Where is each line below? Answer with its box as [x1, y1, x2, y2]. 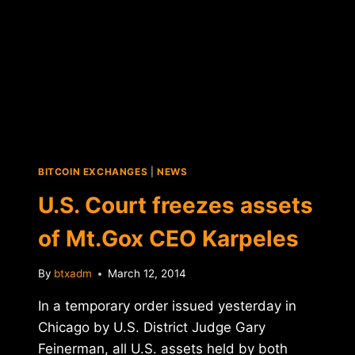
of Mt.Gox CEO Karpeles [38, 224, 299, 252]
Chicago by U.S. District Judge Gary [38, 319, 265, 336]
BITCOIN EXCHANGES [38, 165, 148, 177]
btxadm [54, 267, 93, 281]
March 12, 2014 [108, 267, 187, 281]
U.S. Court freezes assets [38, 191, 313, 219]
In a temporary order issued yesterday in [38, 298, 296, 315]
